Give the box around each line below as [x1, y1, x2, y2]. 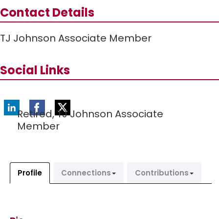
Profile [18, 168, 42, 178]
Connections [61, 168, 111, 178]
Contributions [135, 168, 189, 178]
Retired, [17, 107, 57, 121]
